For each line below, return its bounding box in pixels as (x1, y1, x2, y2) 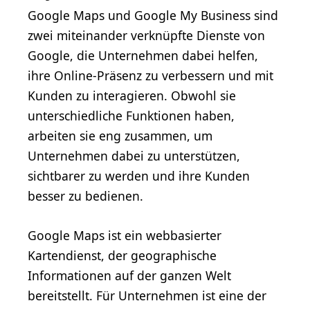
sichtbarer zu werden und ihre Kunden (28, 167, 250, 185)
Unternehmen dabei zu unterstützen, (28, 147, 240, 165)
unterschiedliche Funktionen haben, (28, 107, 235, 125)
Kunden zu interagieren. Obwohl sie (28, 87, 236, 104)
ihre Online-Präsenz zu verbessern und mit (28, 67, 273, 84)
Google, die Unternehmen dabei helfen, (28, 47, 258, 64)
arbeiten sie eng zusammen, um (28, 127, 212, 145)
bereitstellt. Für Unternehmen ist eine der (28, 287, 266, 304)
